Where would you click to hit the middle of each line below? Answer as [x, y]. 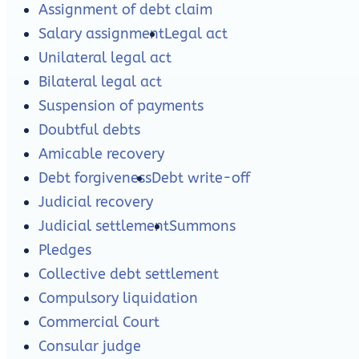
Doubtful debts [89, 130]
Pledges [65, 250]
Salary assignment [101, 34]
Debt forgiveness [95, 178]
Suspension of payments [121, 106]
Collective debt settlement [129, 274]
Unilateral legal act [105, 58]
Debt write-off [201, 178]
